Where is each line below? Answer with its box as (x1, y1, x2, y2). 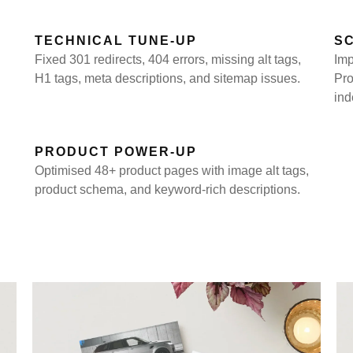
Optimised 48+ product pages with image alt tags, (35, 164, 309, 178)
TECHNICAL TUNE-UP (35, 34, 197, 47)
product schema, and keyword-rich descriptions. (35, 183, 300, 197)
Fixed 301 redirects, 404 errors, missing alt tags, (35, 53, 301, 66)
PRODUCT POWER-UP (35, 145, 197, 159)
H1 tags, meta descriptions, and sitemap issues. (35, 72, 300, 85)
